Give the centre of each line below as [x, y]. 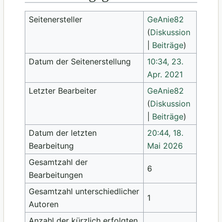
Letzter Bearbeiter [62, 90]
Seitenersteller [55, 19]
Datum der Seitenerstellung [80, 61]
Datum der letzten [62, 133]
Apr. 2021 [165, 74]
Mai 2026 [165, 145]
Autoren [43, 204]
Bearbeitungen [55, 175]
